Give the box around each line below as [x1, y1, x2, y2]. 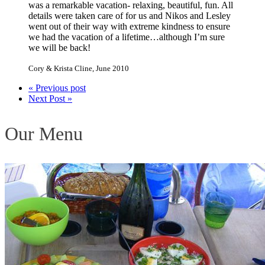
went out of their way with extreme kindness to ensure [28, 21, 230, 32]
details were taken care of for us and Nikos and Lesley [28, 11, 231, 21]
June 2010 [96, 64, 129, 73]
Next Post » [28, 93, 72, 104]
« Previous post [28, 83, 86, 93]
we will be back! [28, 43, 91, 53]
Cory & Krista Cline [28, 64, 92, 73]
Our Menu [5, 123, 83, 145]
